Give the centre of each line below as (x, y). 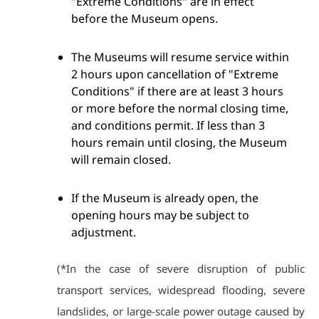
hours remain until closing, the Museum (179, 142)
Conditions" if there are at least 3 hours (177, 91)
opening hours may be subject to (160, 215)
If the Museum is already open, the (165, 198)
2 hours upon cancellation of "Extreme (175, 74)
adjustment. (104, 232)
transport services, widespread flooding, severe (181, 289)
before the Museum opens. (145, 19)
